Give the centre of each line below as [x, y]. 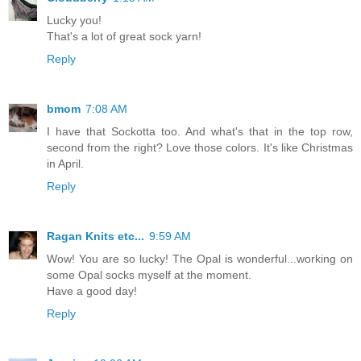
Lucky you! [74, 21]
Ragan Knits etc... [95, 237]
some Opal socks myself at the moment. [149, 275]
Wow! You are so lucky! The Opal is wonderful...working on [200, 259]
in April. [65, 164]
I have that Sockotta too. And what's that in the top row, [200, 132]
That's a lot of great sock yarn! [124, 37]
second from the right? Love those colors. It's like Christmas [200, 148]
